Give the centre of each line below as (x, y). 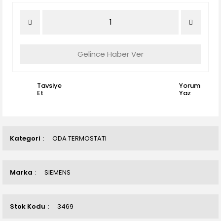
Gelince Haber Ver (110, 54)
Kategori (25, 138)
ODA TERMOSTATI (79, 138)
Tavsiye (49, 86)
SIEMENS (57, 172)
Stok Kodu (28, 206)
